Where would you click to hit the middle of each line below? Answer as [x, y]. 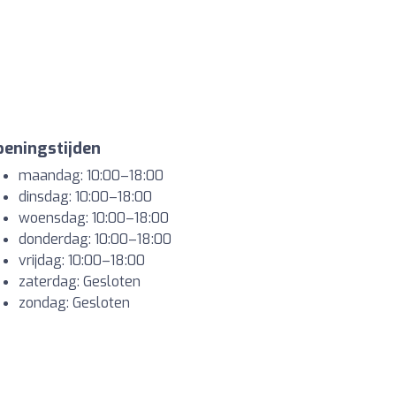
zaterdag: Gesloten [80, 282]
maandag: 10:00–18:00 [91, 176]
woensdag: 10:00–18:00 [94, 218]
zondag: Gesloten [74, 303]
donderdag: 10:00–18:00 [95, 240]
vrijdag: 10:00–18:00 [82, 261]
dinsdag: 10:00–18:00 [85, 197]
